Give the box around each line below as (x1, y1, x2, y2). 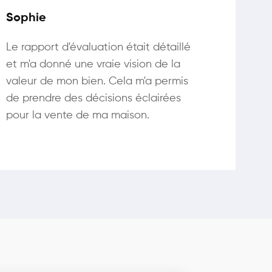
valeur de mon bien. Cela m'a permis (6, 76, 188, 87)
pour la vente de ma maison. (6, 110, 149, 121)
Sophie (6, 12, 46, 24)
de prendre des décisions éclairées (6, 93, 181, 104)
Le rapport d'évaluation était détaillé (6, 42, 191, 53)
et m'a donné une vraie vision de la (6, 59, 180, 70)
